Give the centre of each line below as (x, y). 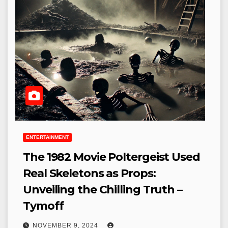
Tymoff (43, 206)
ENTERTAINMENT (47, 137)
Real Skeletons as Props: (89, 173)
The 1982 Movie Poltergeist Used (111, 157)
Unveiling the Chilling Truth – (103, 190)
